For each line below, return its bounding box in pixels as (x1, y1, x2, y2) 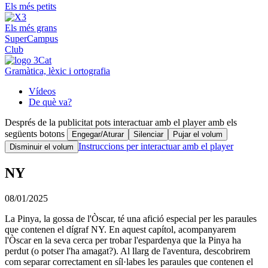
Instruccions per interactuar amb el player (78, 141, 233, 151)
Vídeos (29, 86, 56, 96)
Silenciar (133, 129, 163, 139)
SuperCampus (5, 33, 58, 44)
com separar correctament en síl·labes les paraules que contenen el (5, 256, 253, 267)
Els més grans (5, 22, 57, 33)
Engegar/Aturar (72, 129, 124, 139)
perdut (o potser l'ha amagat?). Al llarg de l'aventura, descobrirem (5, 245, 250, 256)
